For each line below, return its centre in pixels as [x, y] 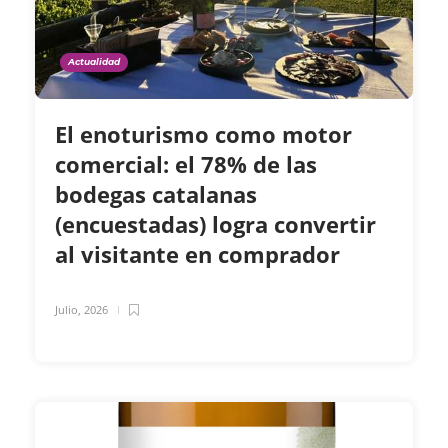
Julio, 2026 [81, 310]
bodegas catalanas [156, 194]
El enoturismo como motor [203, 134]
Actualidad [94, 62]
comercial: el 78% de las [186, 164]
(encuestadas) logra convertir [215, 224]
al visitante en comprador [200, 254]
